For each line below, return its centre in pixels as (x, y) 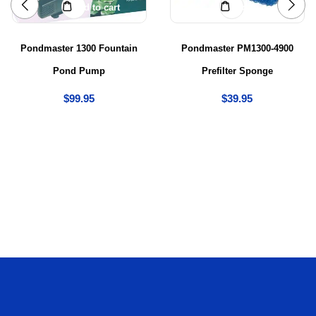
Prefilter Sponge (237, 71)
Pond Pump (79, 71)
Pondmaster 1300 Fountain (79, 48)
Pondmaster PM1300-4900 (237, 48)
